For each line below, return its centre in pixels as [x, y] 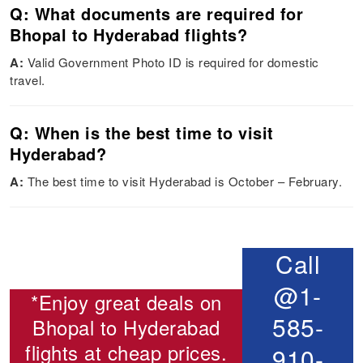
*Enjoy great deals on [126, 302]
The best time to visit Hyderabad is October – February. [185, 181]
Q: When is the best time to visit [142, 133]
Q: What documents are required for [157, 14]
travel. [28, 80]
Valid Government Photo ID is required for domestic [173, 62]
